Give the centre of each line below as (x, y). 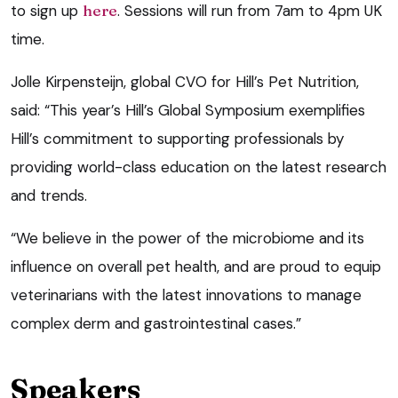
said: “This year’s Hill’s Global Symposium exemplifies (188, 110)
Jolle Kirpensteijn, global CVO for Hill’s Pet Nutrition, (185, 81)
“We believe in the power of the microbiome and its (187, 238)
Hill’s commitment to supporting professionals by (177, 138)
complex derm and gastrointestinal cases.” (156, 323)
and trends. (49, 195)
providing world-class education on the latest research (199, 167)
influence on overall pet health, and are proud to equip (196, 266)
